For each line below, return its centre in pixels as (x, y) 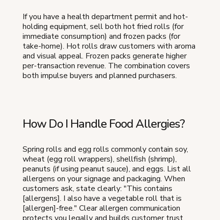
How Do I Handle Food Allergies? (104, 124)
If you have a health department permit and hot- (105, 16)
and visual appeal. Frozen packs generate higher (105, 56)
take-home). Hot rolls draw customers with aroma (109, 46)
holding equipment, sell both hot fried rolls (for (103, 26)
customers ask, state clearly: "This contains (97, 188)
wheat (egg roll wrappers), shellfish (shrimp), (100, 159)
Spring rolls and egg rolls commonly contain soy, (105, 149)
